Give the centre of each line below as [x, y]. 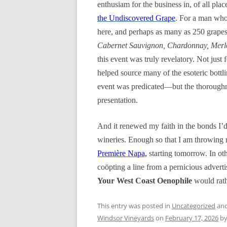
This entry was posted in [135, 206]
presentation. [118, 100]
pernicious [186, 167]
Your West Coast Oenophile [146, 181]
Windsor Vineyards [126, 218]
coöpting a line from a [133, 167]
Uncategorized [194, 206]
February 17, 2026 [192, 218]
